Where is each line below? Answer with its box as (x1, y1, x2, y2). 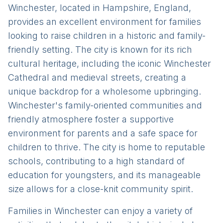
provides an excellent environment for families (8, 16, 201, 27)
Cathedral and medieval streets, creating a (8, 72, 186, 83)
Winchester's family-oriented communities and (8, 100, 202, 111)
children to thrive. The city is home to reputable (8, 142, 205, 152)
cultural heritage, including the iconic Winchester (8, 58, 211, 69)
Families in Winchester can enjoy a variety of (8, 206, 193, 216)
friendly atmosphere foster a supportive (8, 114, 174, 124)
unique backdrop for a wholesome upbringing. (8, 86, 201, 97)
